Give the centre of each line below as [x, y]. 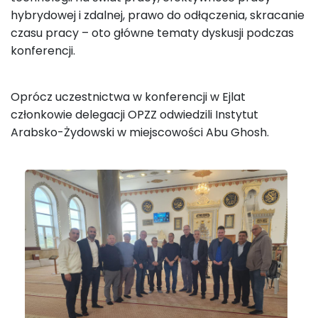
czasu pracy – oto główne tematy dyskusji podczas [152, 33]
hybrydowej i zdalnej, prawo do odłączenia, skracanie [158, 16]
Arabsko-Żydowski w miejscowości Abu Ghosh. [140, 133]
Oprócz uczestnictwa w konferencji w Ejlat [128, 97]
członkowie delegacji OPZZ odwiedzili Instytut [135, 115]
